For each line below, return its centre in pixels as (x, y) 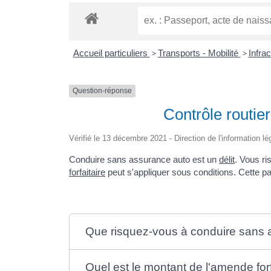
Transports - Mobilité (199, 53)
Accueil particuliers (111, 53)
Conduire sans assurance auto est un (144, 159)
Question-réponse (102, 91)
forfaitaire (87, 172)
